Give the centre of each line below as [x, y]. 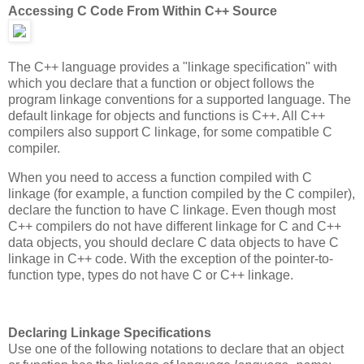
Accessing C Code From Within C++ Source [143, 11]
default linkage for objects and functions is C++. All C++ [167, 115]
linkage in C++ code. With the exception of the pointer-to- [171, 258]
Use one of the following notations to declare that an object [176, 349]
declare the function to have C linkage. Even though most [172, 210]
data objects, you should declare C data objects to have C [173, 242]
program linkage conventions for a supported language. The [180, 99]
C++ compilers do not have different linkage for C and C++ [175, 226]
